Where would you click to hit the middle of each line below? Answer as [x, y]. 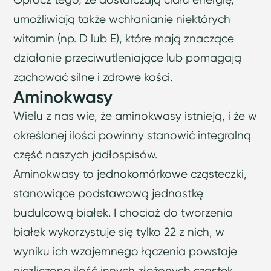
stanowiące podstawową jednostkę [109, 194]
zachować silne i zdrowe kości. [93, 77]
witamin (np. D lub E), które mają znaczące [124, 39]
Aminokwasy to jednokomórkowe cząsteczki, [130, 174]
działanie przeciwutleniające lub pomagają [128, 58]
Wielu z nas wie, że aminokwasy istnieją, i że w [135, 116]
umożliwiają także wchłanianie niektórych [122, 19]
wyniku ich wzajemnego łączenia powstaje [126, 252]
